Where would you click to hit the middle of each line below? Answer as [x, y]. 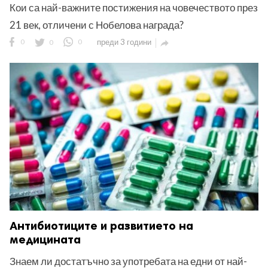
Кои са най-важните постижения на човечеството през [134, 8]
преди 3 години [124, 42]
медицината [45, 239]
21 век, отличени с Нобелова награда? [97, 25]
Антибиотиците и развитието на [101, 226]
